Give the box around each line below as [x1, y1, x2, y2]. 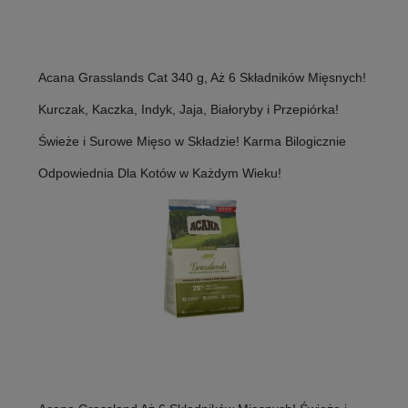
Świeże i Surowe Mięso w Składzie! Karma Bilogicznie [38, 134, 346, 149]
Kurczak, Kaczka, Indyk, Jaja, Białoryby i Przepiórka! [38, 102, 339, 117]
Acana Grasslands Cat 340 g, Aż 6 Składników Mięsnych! [38, 70, 366, 86]
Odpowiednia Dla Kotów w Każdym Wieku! [38, 166, 281, 181]
